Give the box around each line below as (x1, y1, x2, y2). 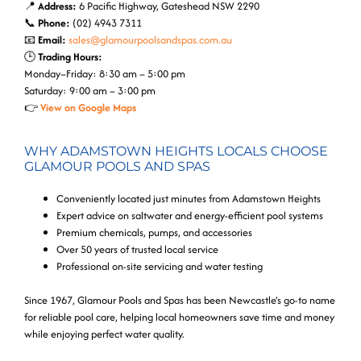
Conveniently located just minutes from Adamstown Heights (56, 191, 321, 207)
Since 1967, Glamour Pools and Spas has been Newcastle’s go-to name (24, 293, 335, 309)
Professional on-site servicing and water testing (56, 259, 263, 275)
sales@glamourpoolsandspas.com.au (68, 31, 232, 48)
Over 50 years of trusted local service (56, 242, 218, 258)
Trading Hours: (38, 48, 102, 64)
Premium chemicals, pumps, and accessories (56, 225, 252, 241)
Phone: (38, 15, 70, 31)
